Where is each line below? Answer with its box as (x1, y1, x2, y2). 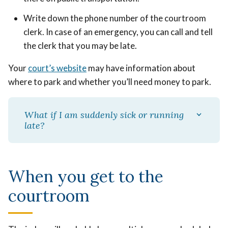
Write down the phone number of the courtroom (23, 12, 206, 23)
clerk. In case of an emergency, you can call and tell (23, 26, 213, 37)
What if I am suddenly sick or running (24, 108, 184, 121)
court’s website (28, 62, 87, 73)
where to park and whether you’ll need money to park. (8, 76, 213, 87)
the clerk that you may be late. (23, 40, 137, 51)
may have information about (87, 62, 195, 73)
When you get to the (8, 166, 163, 187)
